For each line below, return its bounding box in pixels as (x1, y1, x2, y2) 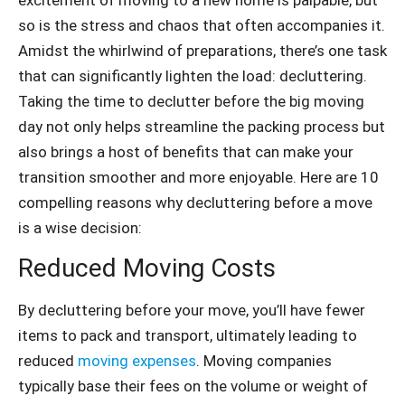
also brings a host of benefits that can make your (18, 142, 353, 161)
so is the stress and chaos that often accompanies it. (18, 15, 385, 34)
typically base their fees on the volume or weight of (18, 377, 368, 395)
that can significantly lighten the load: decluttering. (18, 66, 367, 85)
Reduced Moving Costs (18, 253, 276, 283)
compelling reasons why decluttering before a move (18, 193, 372, 212)
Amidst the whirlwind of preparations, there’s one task (18, 41, 387, 60)
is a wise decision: (18, 218, 142, 237)
